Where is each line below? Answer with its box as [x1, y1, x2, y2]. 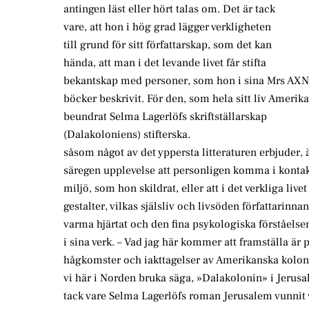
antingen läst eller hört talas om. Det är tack [63, 2, 275, 17]
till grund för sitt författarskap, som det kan [63, 38, 272, 52]
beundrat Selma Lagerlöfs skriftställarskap [63, 110, 267, 124]
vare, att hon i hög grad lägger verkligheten [63, 20, 271, 34]
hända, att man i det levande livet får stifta [63, 56, 266, 70]
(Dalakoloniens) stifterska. [63, 128, 190, 142]
